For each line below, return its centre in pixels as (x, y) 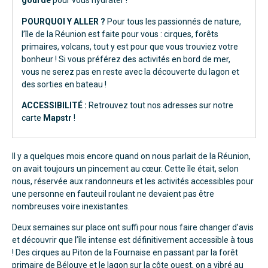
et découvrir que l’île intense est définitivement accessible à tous (133, 240)
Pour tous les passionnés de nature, (173, 21)
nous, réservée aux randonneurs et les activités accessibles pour (133, 181)
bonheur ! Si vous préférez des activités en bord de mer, (126, 59)
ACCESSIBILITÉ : (54, 106)
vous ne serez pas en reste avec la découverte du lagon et (130, 71)
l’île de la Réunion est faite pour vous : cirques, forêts (120, 34)
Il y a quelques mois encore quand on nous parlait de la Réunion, (131, 156)
